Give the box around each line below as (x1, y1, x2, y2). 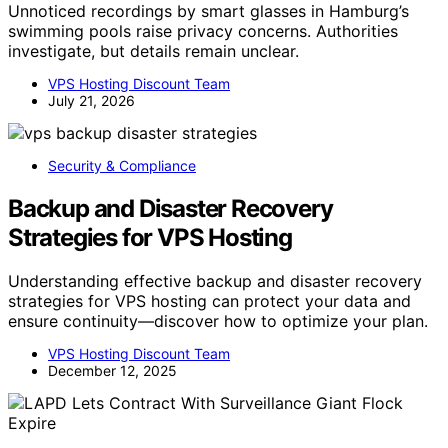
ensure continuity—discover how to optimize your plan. (8, 311, 428, 332)
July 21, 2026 (48, 91, 135, 109)
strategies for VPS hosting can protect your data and (8, 291, 411, 312)
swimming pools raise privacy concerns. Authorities (8, 20, 398, 41)
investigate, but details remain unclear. (8, 40, 299, 61)
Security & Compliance (48, 156, 196, 174)
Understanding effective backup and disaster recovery (8, 271, 422, 292)
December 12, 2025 (48, 362, 177, 380)
